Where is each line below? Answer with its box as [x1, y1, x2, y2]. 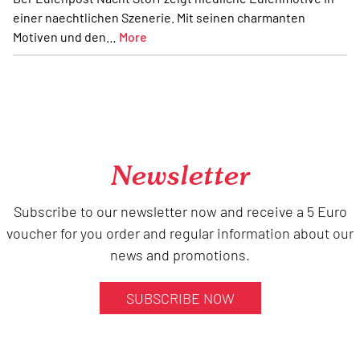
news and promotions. [110, 246, 250, 264]
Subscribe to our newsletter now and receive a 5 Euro [13, 202, 347, 221]
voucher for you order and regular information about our [6, 224, 354, 243]
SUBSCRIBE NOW [125, 289, 235, 308]
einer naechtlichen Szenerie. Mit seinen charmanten [13, 10, 305, 25]
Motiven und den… [13, 29, 119, 44]
